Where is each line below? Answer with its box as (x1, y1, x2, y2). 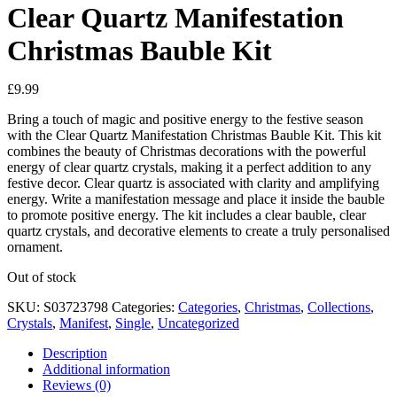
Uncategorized (158, 315, 239, 331)
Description (43, 346, 107, 361)
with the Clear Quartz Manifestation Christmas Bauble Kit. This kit (7, 128, 381, 143)
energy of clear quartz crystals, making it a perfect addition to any (7, 160, 371, 175)
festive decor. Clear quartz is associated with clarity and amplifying (7, 175, 379, 191)
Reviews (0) (43, 378, 111, 393)
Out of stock (7, 269, 76, 284)
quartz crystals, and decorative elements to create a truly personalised (7, 223, 390, 238)
